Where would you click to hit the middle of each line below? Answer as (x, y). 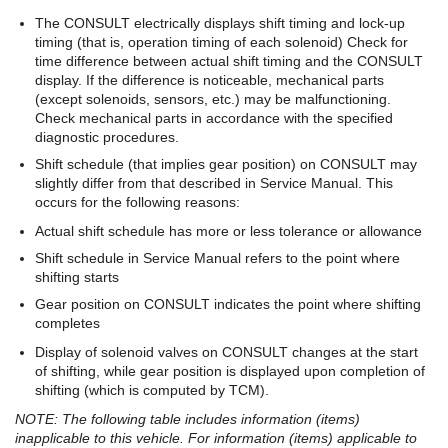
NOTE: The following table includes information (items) (187, 419)
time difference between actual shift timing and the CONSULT (229, 61)
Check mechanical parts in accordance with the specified (214, 118)
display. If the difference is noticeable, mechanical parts (209, 80)
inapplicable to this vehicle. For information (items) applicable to (216, 438)
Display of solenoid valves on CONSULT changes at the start (226, 352)
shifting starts (77, 277)
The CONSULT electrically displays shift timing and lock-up (220, 23)
